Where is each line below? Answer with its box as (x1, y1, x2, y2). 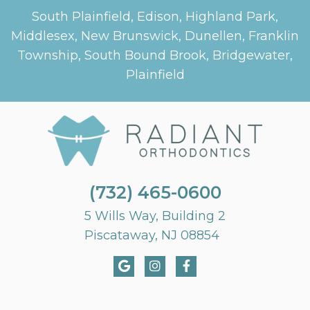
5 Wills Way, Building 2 (84, 208, 226, 224)
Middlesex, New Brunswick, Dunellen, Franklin (11, 28, 299, 44)
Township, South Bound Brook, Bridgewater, (17, 47, 293, 63)
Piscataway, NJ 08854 (84, 227, 219, 243)
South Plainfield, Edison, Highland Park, (32, 8, 278, 24)
